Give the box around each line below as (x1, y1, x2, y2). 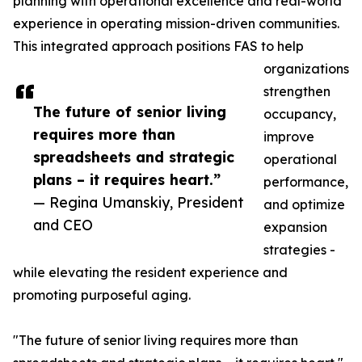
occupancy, (263, 106, 336, 122)
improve (263, 128, 314, 145)
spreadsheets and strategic (33, 148, 234, 166)
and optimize (263, 196, 345, 213)
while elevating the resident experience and (13, 264, 288, 280)
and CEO (33, 216, 93, 234)
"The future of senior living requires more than (13, 332, 298, 348)
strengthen (263, 83, 330, 99)
